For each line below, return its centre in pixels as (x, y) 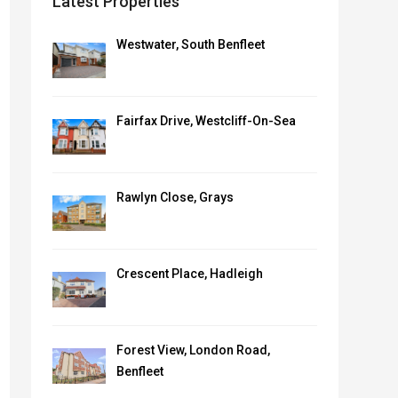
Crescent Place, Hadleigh (189, 274)
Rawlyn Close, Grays (175, 197)
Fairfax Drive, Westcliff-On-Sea (206, 121)
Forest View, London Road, (193, 350)
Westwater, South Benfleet (190, 44)
